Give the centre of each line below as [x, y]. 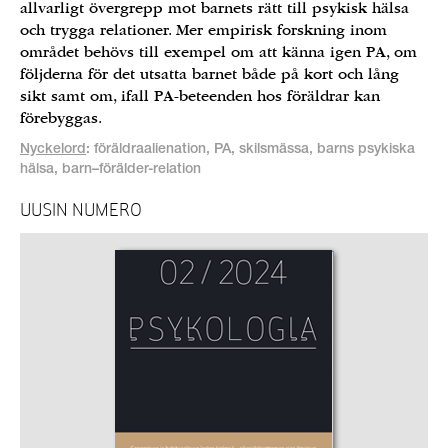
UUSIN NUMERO [81, 209]
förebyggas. [61, 118]
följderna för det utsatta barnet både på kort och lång [209, 74]
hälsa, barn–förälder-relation [110, 170]
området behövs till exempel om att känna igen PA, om [218, 52]
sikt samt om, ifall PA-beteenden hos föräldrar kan [200, 96]
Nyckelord [53, 150]
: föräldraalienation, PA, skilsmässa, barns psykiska [250, 150]
